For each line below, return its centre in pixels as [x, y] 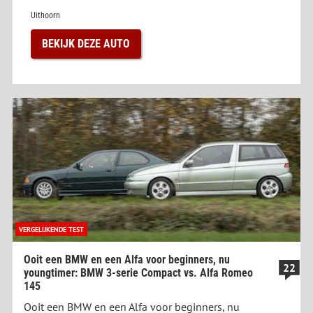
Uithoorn [45, 16]
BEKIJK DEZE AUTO [86, 44]
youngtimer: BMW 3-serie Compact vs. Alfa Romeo [138, 273]
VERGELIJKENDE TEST [51, 230]
